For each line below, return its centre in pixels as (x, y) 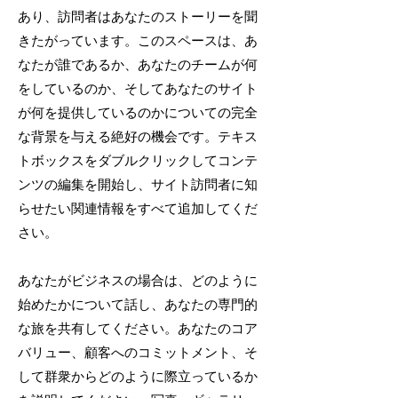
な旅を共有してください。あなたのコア (138, 328)
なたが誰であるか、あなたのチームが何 (138, 64)
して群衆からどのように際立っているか (138, 376)
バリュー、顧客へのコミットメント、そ (138, 352)
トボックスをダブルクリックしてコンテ (138, 160)
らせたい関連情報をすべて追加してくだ (138, 208)
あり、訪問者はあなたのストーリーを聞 (138, 16)
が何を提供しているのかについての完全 (138, 112)
